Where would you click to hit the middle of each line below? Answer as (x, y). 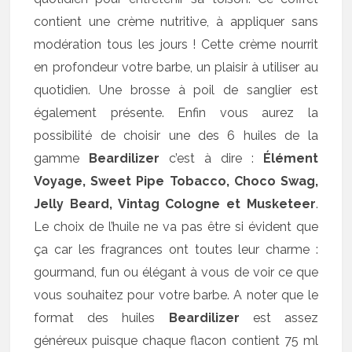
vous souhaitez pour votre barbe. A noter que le (176, 295)
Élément (290, 158)
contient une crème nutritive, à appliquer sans (176, 21)
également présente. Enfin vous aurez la (176, 112)
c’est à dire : (211, 158)
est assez (279, 317)
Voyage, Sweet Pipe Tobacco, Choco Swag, (176, 181)
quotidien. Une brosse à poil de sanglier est (176, 90)
